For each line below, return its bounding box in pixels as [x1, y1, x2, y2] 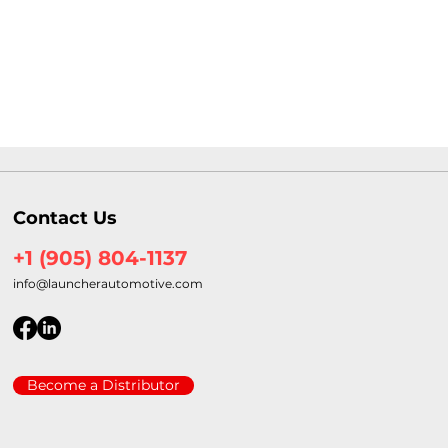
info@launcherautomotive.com [13, 276, 204, 291]
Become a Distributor [27, 376, 181, 394]
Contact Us [13, 207, 118, 229]
